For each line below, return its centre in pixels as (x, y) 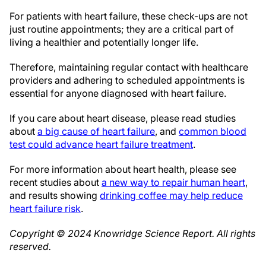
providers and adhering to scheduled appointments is (127, 80)
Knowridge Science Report (153, 233)
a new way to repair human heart (173, 182)
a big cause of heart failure (96, 131)
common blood (213, 131)
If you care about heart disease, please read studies (123, 118)
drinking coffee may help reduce (171, 195)
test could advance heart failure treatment (101, 144)
